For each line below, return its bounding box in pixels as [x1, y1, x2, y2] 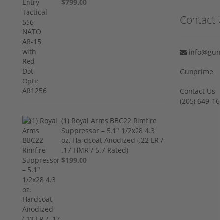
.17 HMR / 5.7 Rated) [61, 145, 129, 155]
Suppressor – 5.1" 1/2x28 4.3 [61, 125, 155, 135]
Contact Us [180, 86, 215, 96]
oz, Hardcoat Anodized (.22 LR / [61, 135, 164, 145]
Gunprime [180, 66, 213, 76]
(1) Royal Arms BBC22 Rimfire [61, 115, 157, 125]
